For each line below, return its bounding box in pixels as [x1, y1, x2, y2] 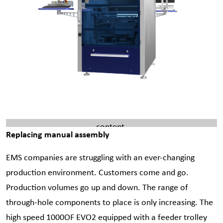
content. [96, 120, 127, 132]
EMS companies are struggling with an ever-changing [6, 151, 195, 163]
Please [12, 105, 37, 117]
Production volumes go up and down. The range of [6, 181, 188, 193]
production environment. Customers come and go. [6, 166, 189, 178]
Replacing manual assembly [6, 127, 110, 140]
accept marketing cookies [40, 105, 132, 117]
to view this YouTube [134, 105, 211, 117]
